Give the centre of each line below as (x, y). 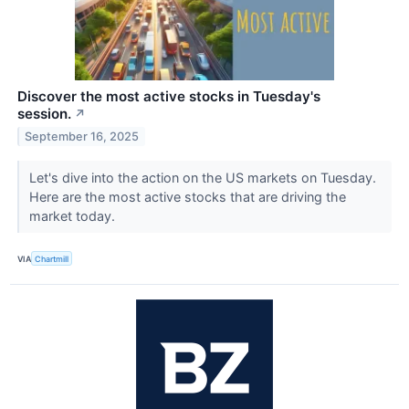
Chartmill (52, 258)
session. (44, 113)
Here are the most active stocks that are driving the (187, 196)
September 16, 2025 (82, 136)
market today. (73, 215)
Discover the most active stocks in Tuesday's (169, 96)
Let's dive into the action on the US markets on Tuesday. (202, 177)
